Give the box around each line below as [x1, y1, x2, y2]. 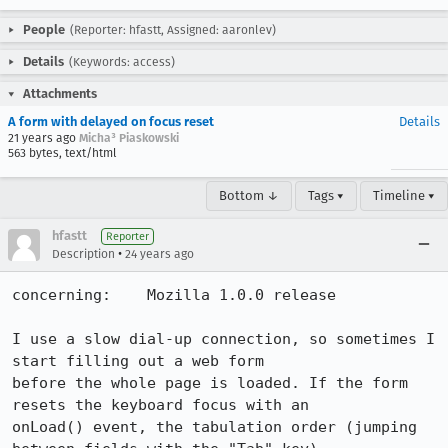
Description [52, 247, 115, 261]
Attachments [23, 86, 97, 101]
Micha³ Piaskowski [79, 131, 179, 145]
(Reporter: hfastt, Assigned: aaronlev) [70, 23, 276, 37]
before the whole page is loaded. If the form [12, 374, 408, 392]
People [23, 22, 65, 37]
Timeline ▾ [373, 188, 435, 203]
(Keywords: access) [69, 55, 175, 69]
